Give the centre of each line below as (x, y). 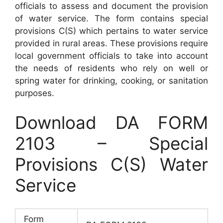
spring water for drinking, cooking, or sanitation (111, 80)
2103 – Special (111, 143)
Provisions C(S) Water (111, 164)
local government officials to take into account (111, 56)
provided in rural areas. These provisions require (111, 43)
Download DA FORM (111, 122)
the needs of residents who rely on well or (111, 68)
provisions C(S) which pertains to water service (111, 31)
